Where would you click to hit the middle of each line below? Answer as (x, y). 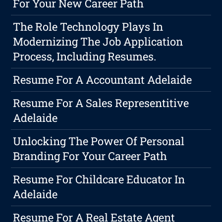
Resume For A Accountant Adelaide (103, 80)
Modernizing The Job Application (98, 42)
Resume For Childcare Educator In (99, 179)
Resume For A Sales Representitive (101, 103)
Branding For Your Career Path (90, 156)
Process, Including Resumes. (85, 56)
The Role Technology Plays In (88, 27)
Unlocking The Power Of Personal (99, 141)
